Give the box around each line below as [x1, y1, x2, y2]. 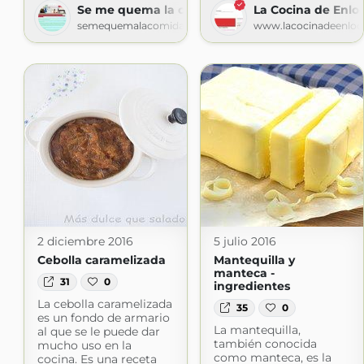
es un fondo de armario [37, 310, 170, 326]
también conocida [213, 336, 317, 352]
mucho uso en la [37, 338, 132, 353]
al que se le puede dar [37, 324, 160, 340]
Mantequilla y [213, 252, 295, 267]
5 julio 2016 [213, 233, 276, 249]
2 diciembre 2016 [37, 233, 133, 249]
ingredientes [213, 278, 290, 293]
